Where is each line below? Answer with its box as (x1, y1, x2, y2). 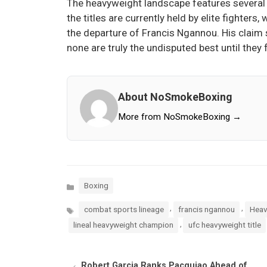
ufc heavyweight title (188, 220, 261, 230)
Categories (66, 178, 105, 188)
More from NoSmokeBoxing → (118, 111, 242, 122)
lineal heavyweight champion (73, 220, 173, 230)
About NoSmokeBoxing (118, 90, 232, 103)
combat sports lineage (83, 204, 164, 214)
